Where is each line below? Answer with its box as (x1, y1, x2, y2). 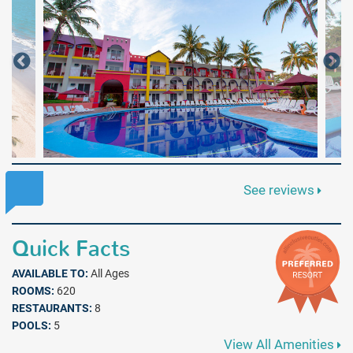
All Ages (88, 267, 129, 280)
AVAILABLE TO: (12, 267, 88, 280)
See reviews (243, 181, 318, 198)
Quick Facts (12, 234, 130, 263)
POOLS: (12, 319, 51, 332)
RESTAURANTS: (12, 302, 92, 314)
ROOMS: (12, 284, 54, 297)
